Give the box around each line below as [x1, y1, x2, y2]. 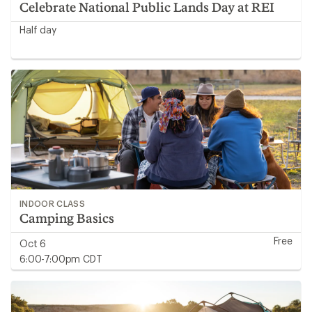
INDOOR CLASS [19, 198, 85, 208]
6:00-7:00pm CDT [19, 253, 102, 265]
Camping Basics [19, 210, 114, 226]
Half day [19, 24, 56, 36]
